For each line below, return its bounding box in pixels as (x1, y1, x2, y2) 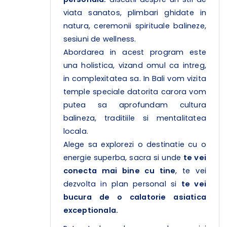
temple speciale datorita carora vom (63, 87, 206, 97)
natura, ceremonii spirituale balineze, (63, 21, 206, 31)
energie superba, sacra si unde (63, 153, 184, 163)
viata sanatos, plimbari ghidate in (63, 8, 206, 18)
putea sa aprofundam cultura (63, 100, 206, 110)
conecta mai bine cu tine (63, 166, 176, 176)
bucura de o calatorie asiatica (63, 192, 206, 203)
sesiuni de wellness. (63, 34, 136, 45)
